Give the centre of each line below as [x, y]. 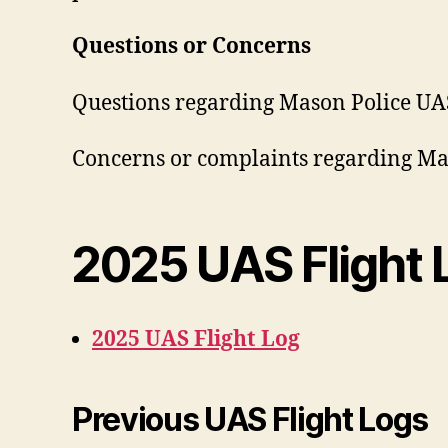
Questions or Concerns [191, 47]
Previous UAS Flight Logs [250, 419]
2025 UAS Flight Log [196, 339]
